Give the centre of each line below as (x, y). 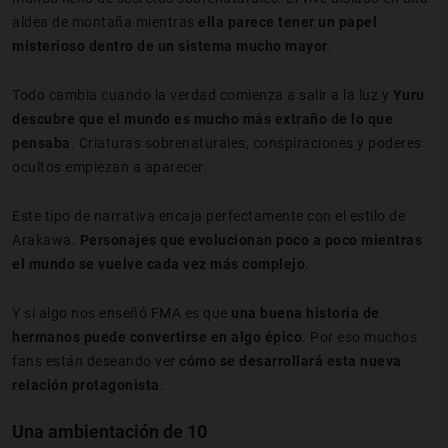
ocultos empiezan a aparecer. (109, 166)
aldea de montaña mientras (105, 21)
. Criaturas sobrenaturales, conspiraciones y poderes (246, 142)
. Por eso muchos (359, 336)
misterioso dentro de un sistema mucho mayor (170, 45)
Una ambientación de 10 (109, 431)
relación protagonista (86, 384)
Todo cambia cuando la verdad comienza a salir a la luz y (202, 94)
